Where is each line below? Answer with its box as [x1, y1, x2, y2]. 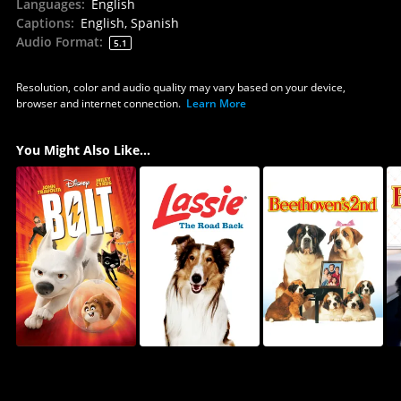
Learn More [185, 95, 246, 111]
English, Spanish [80, 13, 179, 31]
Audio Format [15, 32, 99, 50]
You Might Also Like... [15, 141, 150, 158]
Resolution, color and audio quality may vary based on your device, [15, 79, 346, 95]
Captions [15, 13, 71, 31]
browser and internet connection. [15, 95, 181, 111]
